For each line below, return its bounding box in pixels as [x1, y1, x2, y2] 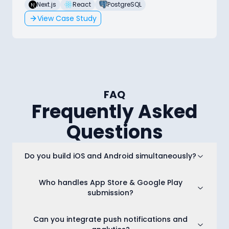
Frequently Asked [32, 99, 197, 125]
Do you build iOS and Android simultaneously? [25, 151, 196, 162]
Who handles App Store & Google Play [38, 177, 182, 188]
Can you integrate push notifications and [33, 214, 188, 225]
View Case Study [37, 13, 97, 24]
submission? [87, 188, 133, 198]
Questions [66, 119, 163, 146]
